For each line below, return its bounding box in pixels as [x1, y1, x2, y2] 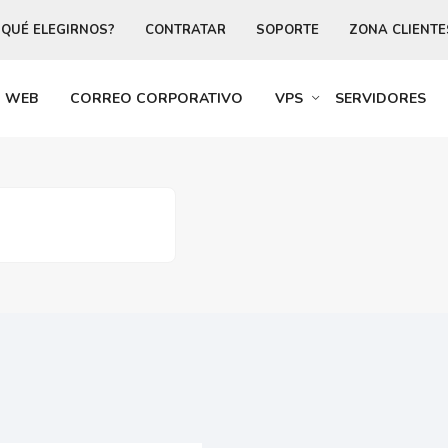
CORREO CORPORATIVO [70, 89, 243, 108]
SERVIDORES [335, 89, 426, 108]
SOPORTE [256, 21, 319, 39]
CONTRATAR [145, 21, 226, 39]
